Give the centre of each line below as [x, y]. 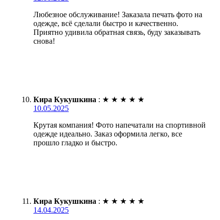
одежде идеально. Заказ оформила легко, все [108, 134]
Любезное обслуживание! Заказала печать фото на [118, 14]
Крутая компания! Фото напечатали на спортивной [120, 125]
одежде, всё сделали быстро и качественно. [106, 23]
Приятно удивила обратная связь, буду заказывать [117, 32]
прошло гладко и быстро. [75, 142]
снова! [44, 41]
